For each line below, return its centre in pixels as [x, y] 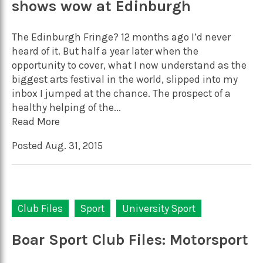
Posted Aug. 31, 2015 [57, 145]
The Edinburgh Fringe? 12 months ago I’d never [121, 37]
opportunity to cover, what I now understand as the [129, 65]
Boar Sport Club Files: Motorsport [130, 240]
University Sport [159, 208]
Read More [36, 121]
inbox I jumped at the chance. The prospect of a [121, 93]
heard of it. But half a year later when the [105, 51]
